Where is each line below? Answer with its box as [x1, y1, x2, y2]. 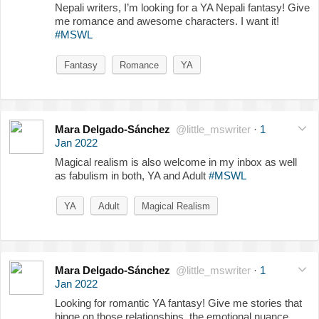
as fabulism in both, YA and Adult [55, 169, 209, 182]
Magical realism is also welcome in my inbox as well [55, 155, 297, 168]
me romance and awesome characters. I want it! [55, 14, 279, 27]
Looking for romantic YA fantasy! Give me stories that [55, 296, 302, 309]
